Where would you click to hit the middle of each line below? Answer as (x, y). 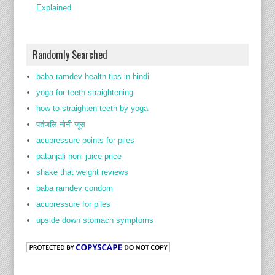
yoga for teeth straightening (84, 92)
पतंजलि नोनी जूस (60, 124)
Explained (53, 8)
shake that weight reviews (82, 172)
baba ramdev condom (74, 188)
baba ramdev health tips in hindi (92, 76)
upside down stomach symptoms (95, 220)
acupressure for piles (73, 204)
